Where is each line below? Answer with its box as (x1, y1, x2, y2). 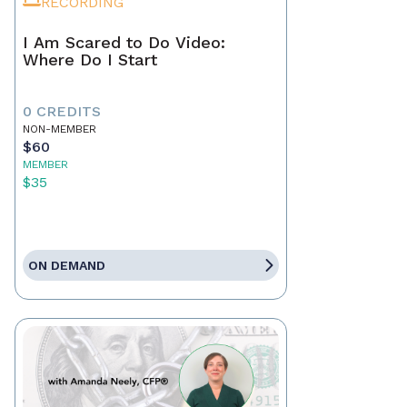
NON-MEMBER (23, 123, 96, 136)
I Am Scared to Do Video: (23, 33, 225, 53)
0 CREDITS (23, 103, 101, 121)
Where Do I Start (23, 50, 157, 70)
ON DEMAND (28, 258, 105, 273)
